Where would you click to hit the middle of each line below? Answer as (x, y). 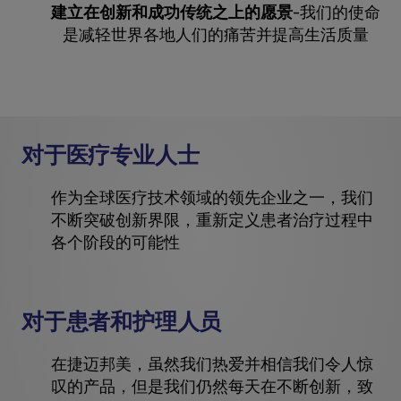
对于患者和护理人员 (122, 321)
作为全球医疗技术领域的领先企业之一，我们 (213, 197)
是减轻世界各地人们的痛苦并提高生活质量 (216, 34)
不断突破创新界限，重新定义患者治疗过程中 (213, 220)
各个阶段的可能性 (116, 242)
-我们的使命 (337, 12)
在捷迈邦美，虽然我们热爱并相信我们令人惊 (213, 364)
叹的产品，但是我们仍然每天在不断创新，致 (213, 386)
